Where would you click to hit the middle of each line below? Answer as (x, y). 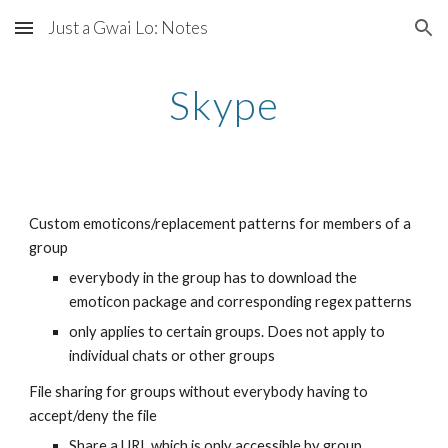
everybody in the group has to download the (213, 277)
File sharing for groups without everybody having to (199, 391)
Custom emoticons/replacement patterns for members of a (220, 223)
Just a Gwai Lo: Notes (128, 27)
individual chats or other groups (172, 355)
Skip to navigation (369, 37)
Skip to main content (87, 37)
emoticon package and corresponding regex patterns (241, 301)
